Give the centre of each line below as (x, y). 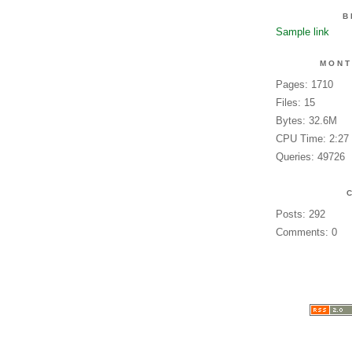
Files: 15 (295, 103)
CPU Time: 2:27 (312, 139)
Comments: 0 (306, 232)
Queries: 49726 (310, 157)
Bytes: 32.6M (306, 121)
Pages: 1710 (304, 84)
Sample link (302, 32)
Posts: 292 (300, 214)
